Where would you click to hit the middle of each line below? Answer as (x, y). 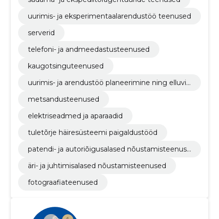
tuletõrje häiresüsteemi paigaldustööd (92, 132)
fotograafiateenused (63, 182)
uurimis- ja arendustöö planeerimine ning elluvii (108, 83)
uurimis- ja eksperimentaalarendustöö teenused (109, 16)
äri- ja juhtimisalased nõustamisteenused (97, 166)
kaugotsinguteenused (66, 66)
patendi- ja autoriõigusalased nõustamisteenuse (109, 149)
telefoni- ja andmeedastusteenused (88, 49)
